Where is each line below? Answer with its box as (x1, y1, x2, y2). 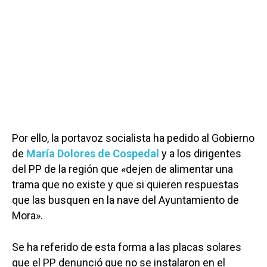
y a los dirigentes (162, 147, 241, 160)
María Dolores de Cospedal (26, 147, 162, 160)
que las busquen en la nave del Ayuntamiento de (12, 194, 239, 207)
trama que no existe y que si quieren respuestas (12, 178, 239, 191)
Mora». (12, 209, 43, 222)
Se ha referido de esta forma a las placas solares (12, 241, 241, 254)
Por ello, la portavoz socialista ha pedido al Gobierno (12, 132, 254, 145)
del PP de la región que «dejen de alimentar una (12, 163, 233, 176)
